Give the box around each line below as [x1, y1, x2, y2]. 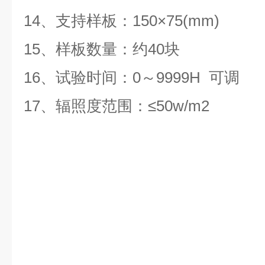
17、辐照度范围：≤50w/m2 [24, 97, 209, 115]
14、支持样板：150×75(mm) [24, 12, 219, 30]
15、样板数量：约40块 [24, 40, 180, 58]
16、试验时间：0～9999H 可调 [24, 69, 240, 86]
